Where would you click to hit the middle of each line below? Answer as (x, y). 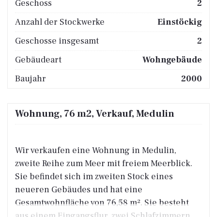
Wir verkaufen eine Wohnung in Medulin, (96, 150)
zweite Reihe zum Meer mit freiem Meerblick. (104, 163)
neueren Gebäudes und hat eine (79, 189)
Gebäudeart (38, 60)
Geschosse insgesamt (57, 41)
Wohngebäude (172, 60)
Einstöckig (180, 22)
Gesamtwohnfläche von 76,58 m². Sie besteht (102, 202)
